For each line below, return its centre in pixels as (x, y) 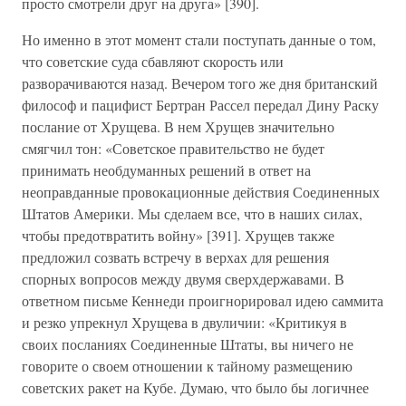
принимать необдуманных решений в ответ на (166, 170)
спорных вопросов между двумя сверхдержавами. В (183, 279)
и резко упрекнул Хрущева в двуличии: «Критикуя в (184, 322)
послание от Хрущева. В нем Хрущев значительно (178, 126)
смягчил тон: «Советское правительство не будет (173, 148)
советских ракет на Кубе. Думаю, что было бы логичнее (195, 387)
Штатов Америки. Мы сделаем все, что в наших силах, (192, 213)
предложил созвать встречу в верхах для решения (175, 257)
